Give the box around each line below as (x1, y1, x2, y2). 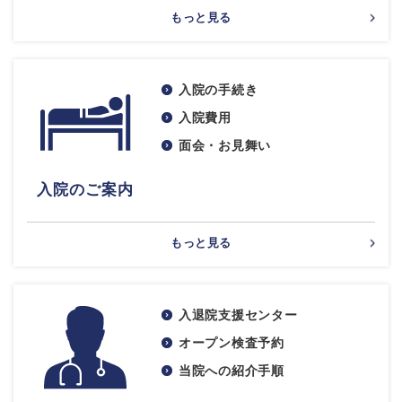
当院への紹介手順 (179, 363, 284, 378)
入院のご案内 (37, 181, 134, 198)
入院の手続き (179, 83, 258, 97)
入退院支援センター (179, 308, 298, 322)
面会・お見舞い (179, 138, 271, 153)
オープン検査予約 (179, 336, 284, 350)
